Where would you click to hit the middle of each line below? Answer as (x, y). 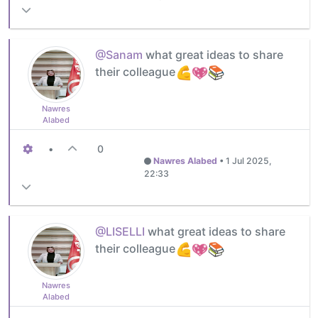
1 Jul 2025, (248, 160)
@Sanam (119, 54)
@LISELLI (120, 231)
